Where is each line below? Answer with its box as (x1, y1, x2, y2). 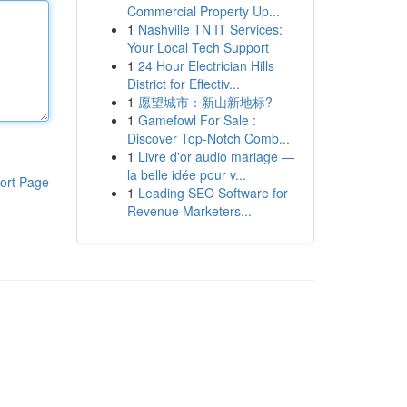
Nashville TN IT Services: (137, 20, 283, 38)
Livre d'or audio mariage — (137, 147, 294, 165)
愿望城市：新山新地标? (137, 93, 273, 111)
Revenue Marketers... (126, 202, 252, 220)
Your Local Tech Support (126, 38, 269, 56)
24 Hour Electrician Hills (137, 56, 274, 74)
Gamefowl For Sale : (137, 111, 256, 129)
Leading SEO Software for (137, 184, 288, 202)
